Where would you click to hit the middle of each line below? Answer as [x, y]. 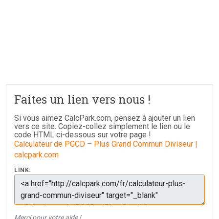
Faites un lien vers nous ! [82, 99]
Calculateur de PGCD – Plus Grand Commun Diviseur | [106, 144]
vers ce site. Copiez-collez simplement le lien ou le [102, 126]
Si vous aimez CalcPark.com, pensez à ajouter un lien [105, 118]
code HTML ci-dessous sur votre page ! [83, 135]
